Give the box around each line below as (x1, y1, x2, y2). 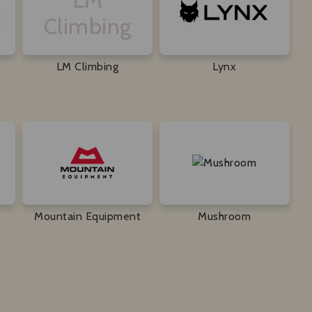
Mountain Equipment (34, 209, 141, 223)
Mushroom (198, 209, 251, 223)
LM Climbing (56, 59, 119, 73)
